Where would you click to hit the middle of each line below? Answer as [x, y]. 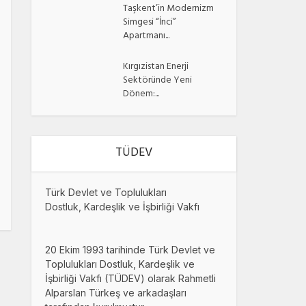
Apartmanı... [147, 36]
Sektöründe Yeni [158, 81]
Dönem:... [141, 94]
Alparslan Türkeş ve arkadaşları [116, 292]
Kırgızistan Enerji [156, 67]
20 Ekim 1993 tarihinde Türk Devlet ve [130, 249]
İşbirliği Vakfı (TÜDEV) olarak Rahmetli [130, 278]
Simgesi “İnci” [150, 23]
